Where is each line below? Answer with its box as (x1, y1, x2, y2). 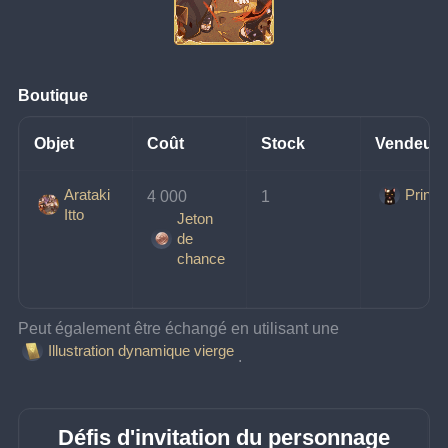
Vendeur (375, 134, 440, 152)
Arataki (63, 185, 110, 203)
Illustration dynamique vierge (47, 342, 234, 359)
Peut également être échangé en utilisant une (18, 319, 344, 337)
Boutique (18, 86, 89, 104)
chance (176, 249, 225, 267)
